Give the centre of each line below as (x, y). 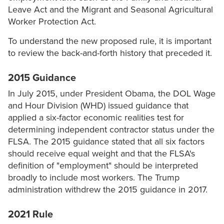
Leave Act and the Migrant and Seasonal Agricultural (110, 10)
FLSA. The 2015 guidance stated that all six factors (106, 142)
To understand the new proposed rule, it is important (110, 41)
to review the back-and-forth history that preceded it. (110, 53)
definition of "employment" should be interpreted (103, 166)
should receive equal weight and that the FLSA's (101, 154)
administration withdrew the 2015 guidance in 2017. (108, 190)
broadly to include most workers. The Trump (94, 178)
